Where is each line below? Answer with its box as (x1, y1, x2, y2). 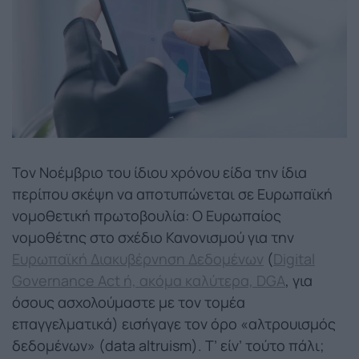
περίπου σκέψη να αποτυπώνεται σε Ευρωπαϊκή (12, 184, 333, 204)
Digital (273, 248, 315, 268)
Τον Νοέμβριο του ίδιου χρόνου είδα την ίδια (12, 162, 307, 182)
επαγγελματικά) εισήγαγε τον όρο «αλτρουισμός (12, 313, 336, 333)
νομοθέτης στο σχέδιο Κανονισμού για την (12, 227, 294, 247)
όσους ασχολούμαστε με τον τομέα (12, 292, 245, 312)
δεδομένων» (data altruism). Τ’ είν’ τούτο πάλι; (12, 335, 325, 355)
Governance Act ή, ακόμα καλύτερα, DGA (12, 270, 285, 290)
